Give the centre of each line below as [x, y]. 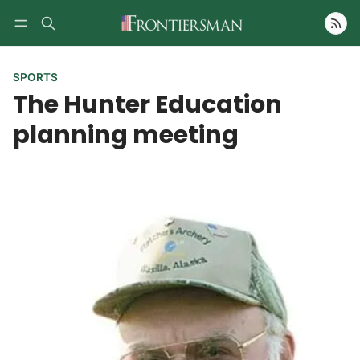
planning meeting [126, 135]
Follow [298, 46]
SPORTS [35, 78]
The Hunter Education [147, 104]
